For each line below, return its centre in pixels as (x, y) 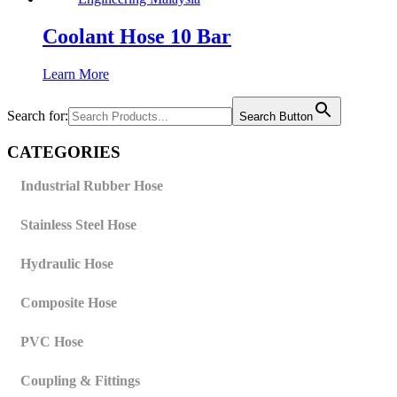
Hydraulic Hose (67, 264)
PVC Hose (52, 342)
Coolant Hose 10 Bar (137, 36)
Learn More (76, 74)
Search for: (38, 115)
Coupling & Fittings (80, 381)
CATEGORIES (64, 152)
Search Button (276, 116)
